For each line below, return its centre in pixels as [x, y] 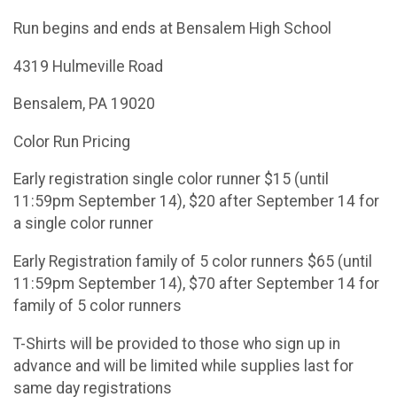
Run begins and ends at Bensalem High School [172, 28]
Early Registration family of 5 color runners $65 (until [193, 261]
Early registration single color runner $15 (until [171, 179]
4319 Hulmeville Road [88, 66]
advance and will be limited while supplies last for [183, 366]
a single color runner [83, 224]
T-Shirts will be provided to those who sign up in [177, 343]
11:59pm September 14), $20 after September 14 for [196, 202]
